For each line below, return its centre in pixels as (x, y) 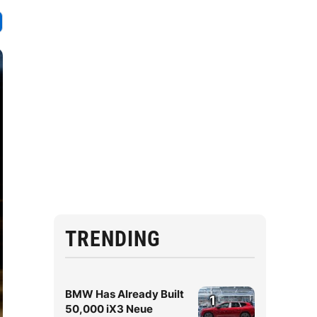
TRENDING (113, 239)
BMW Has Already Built (125, 294)
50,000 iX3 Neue (109, 309)
